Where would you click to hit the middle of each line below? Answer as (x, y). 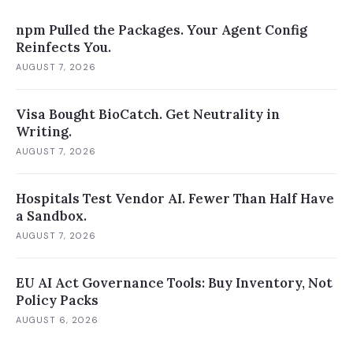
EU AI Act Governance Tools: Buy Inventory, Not (174, 283)
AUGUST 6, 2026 (58, 320)
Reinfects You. (63, 47)
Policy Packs (57, 300)
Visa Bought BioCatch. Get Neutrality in (148, 114)
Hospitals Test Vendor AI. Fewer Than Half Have (175, 199)
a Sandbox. (51, 216)
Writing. (44, 132)
